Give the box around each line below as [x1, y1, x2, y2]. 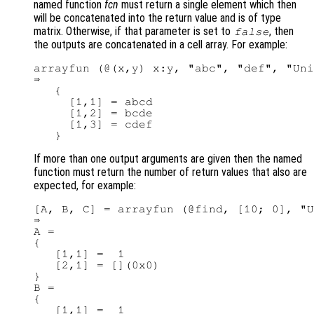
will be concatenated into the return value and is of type [34, 11, 281, 25]
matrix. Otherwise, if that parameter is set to [34, 25, 233, 39]
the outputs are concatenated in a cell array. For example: [34, 38, 287, 52]
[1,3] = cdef [34, 118, 153, 130]
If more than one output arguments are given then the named [34, 152, 302, 166]
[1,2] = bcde [34, 107, 153, 119]
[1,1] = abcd [34, 96, 153, 108]
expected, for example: [34, 179, 136, 193]
